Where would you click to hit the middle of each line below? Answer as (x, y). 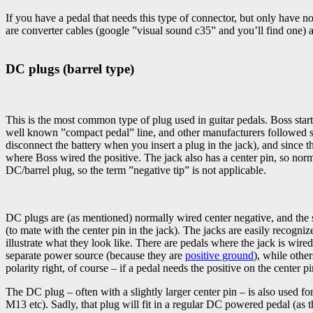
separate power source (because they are (95, 255)
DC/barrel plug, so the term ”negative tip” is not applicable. (136, 170)
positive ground (219, 255)
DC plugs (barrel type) (70, 69)
